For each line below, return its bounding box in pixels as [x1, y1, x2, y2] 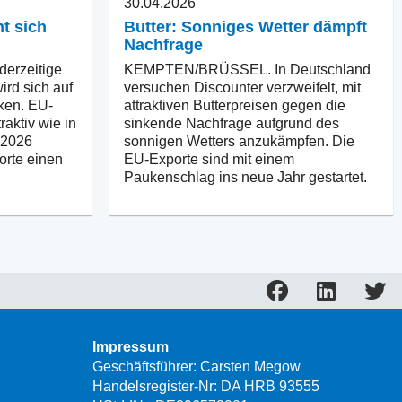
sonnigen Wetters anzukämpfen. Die [124, 133, 354, 149]
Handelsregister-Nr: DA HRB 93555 [92, 378, 319, 394]
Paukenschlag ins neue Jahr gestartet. [124, 169, 367, 185]
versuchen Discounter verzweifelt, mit [124, 79, 361, 95]
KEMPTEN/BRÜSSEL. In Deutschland [124, 61, 371, 77]
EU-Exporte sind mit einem [124, 151, 294, 167]
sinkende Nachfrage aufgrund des [124, 115, 339, 131]
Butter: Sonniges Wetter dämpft [124, 17, 367, 36]
